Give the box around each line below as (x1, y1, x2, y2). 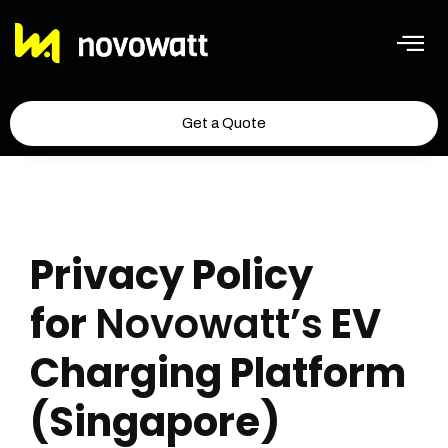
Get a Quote (182, 115, 266, 131)
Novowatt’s (95, 296, 323, 352)
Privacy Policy (30, 247, 313, 303)
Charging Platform (30, 345, 406, 401)
